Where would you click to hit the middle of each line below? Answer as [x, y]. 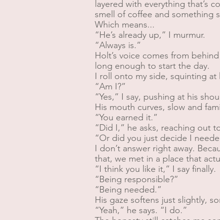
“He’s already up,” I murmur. [150, 35]
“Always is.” [118, 45]
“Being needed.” [128, 190]
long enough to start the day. [152, 66]
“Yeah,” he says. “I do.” [141, 210]
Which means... [125, 25]
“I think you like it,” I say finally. [155, 169]
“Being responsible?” [137, 179]
